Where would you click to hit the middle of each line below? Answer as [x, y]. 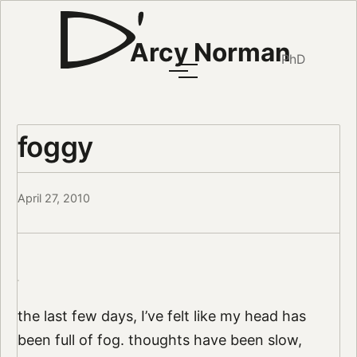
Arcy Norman [210, 53]
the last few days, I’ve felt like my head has [161, 316]
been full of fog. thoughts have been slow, [159, 340]
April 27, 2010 [53, 198]
